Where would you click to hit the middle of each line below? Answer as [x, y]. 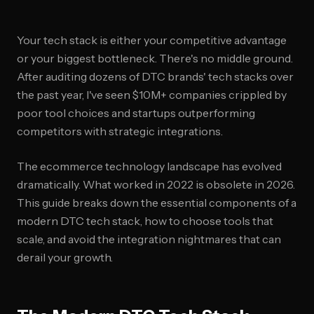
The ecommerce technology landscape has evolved [149, 166]
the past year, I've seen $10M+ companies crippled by [152, 95]
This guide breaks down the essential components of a [157, 203]
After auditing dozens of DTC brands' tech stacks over [155, 76]
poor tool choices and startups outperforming [136, 113]
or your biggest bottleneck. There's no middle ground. [155, 58]
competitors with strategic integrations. [120, 131]
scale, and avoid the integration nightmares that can [149, 239]
